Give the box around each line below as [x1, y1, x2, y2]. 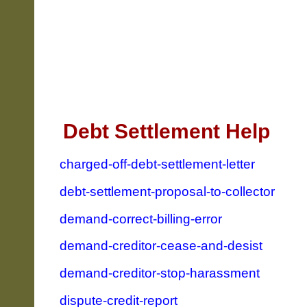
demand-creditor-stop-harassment [60, 266, 260, 281]
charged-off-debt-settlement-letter [60, 157, 256, 172]
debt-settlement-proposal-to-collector [60, 184, 275, 199]
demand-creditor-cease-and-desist [60, 238, 263, 254]
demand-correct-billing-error [60, 211, 223, 226]
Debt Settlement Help [63, 120, 271, 143]
